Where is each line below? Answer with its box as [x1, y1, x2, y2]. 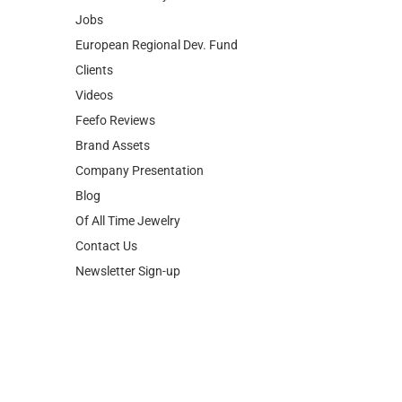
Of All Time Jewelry [74, 148, 180, 163]
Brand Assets [74, 73, 150, 88]
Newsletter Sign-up [74, 198, 180, 214]
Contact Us [74, 173, 137, 188]
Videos [74, 22, 113, 38]
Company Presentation [74, 98, 204, 113]
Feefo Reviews [74, 48, 155, 63]
